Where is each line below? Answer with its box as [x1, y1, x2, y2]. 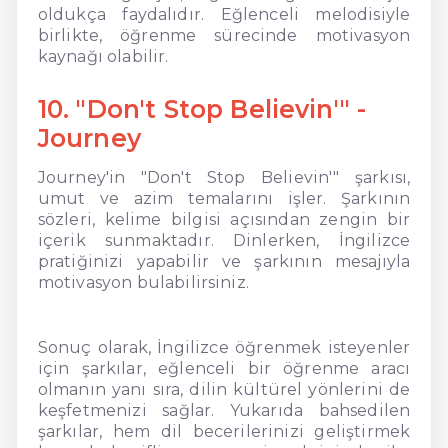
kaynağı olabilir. [37, 46, 169, 66]
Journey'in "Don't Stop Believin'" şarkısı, [37, 167, 411, 187]
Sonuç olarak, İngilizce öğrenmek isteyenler [37, 337, 411, 357]
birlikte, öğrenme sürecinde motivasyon [37, 25, 411, 45]
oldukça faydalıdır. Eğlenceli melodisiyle [37, 4, 411, 24]
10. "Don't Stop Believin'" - [37, 93, 367, 124]
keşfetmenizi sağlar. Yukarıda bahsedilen [37, 400, 411, 420]
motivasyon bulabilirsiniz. [37, 272, 249, 292]
